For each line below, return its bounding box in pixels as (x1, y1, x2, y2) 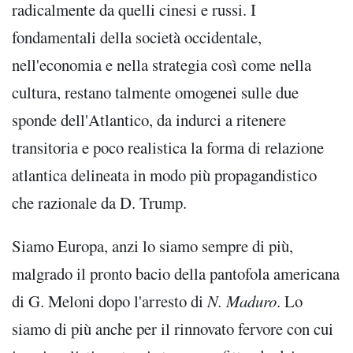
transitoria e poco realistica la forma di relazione (12, 136, 324, 158)
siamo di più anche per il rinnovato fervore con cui (12, 318, 333, 340)
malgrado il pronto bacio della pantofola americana (12, 262, 340, 285)
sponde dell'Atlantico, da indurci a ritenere (12, 108, 286, 131)
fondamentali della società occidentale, (12, 25, 262, 48)
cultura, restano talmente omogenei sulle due (12, 80, 299, 103)
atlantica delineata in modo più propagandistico (12, 163, 317, 186)
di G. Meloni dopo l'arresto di (12, 290, 207, 313)
